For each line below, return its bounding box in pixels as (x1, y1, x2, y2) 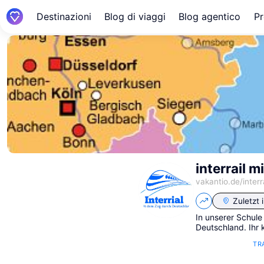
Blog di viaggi (104, 11, 166, 22)
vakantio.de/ (196, 176, 243, 186)
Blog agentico (179, 11, 241, 22)
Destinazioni (36, 11, 91, 22)
